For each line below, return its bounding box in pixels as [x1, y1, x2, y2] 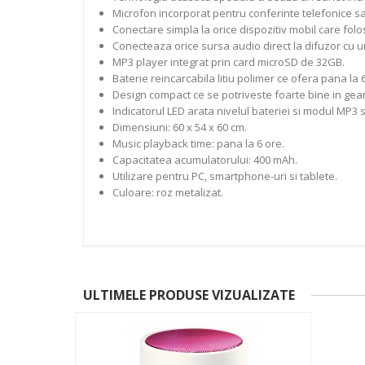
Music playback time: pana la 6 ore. [112, 136, 284, 152]
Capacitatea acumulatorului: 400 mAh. [112, 152, 297, 168]
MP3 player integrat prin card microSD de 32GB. [112, 55, 345, 70]
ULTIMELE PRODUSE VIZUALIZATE [83, 286, 295, 305]
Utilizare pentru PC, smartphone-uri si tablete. [112, 169, 337, 184]
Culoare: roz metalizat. [112, 185, 223, 200]
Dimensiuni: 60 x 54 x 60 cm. [112, 120, 247, 135]
